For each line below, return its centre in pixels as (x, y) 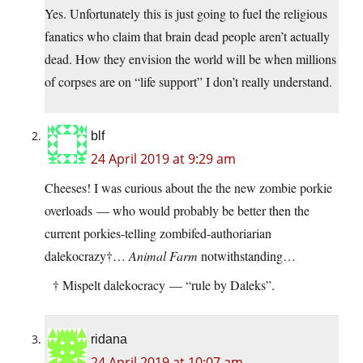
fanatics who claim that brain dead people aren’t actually (187, 36)
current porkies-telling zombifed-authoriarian (158, 233)
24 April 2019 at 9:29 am (163, 159)
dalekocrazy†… (87, 256)
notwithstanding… (247, 256)
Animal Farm (163, 256)
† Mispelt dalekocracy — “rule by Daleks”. (160, 285)
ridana (109, 340)
